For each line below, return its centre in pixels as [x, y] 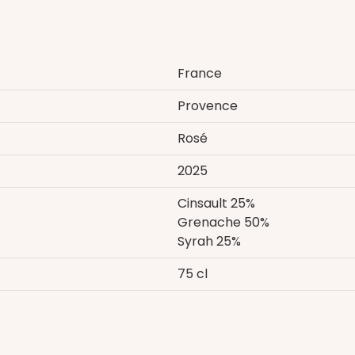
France [200, 73]
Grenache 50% [223, 222]
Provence [208, 105]
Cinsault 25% [216, 203]
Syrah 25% [209, 241]
